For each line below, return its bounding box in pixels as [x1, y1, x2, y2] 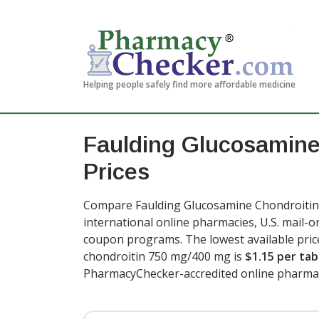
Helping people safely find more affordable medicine [83, 78, 296, 90]
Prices [83, 159, 150, 184]
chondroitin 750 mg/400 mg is [83, 249, 245, 264]
